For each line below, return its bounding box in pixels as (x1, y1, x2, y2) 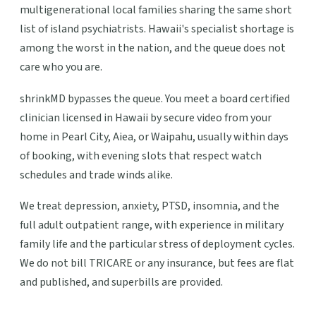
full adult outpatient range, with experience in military (20, 217, 284, 233)
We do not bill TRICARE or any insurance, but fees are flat (20, 255, 294, 272)
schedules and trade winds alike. (20, 166, 173, 183)
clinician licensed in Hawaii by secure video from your (20, 109, 272, 126)
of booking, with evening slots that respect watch (20, 147, 262, 164)
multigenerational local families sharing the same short (20, 2, 292, 18)
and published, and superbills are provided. (20, 274, 223, 291)
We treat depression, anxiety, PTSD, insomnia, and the (20, 198, 279, 214)
